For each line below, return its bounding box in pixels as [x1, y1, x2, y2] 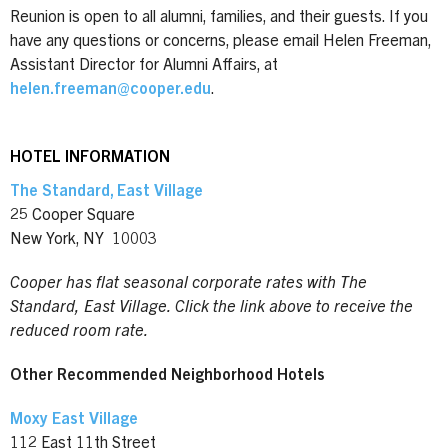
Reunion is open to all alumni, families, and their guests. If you [10, 9, 428, 26]
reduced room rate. [10, 323, 149, 340]
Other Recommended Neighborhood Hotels [10, 367, 325, 384]
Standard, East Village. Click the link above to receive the [10, 299, 413, 316]
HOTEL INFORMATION [10, 149, 174, 166]
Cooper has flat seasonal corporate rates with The [10, 275, 367, 292]
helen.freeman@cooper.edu [10, 81, 211, 98]
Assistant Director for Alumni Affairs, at [10, 57, 278, 74]
